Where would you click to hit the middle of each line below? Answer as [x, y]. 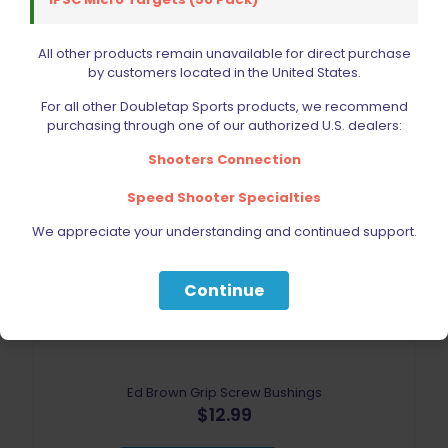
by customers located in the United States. [224, 72]
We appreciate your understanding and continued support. [224, 231]
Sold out [224, 229]
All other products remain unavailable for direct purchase [224, 53]
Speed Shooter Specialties [224, 197]
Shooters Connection [224, 159]
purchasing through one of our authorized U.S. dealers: [224, 125]
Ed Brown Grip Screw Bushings [224, 393]
